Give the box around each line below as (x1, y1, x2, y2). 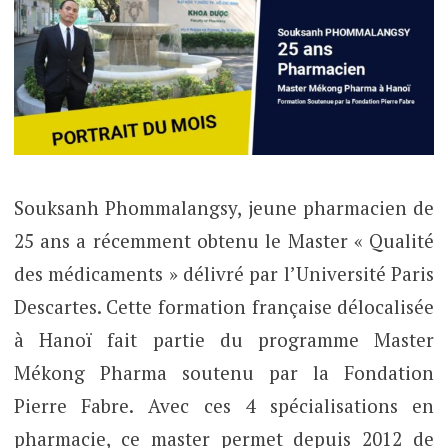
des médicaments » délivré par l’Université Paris (13, 261, 435, 287)
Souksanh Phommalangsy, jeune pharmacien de (13, 195, 435, 221)
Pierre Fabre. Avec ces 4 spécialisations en (13, 393, 435, 419)
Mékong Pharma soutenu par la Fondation (13, 360, 435, 386)
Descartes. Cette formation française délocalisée (13, 294, 435, 320)
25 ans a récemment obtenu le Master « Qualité (13, 228, 435, 254)
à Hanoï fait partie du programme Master (13, 327, 435, 353)
